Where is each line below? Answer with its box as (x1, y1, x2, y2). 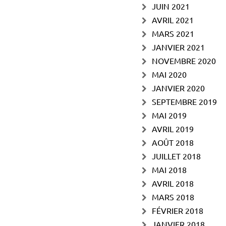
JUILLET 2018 (152, 150, 201, 161)
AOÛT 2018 (152, 137, 194, 147)
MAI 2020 (152, 69, 187, 79)
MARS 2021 (152, 28, 194, 38)
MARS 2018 (152, 191, 194, 202)
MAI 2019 (152, 109, 187, 120)
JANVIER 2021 (152, 41, 205, 52)
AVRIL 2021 (152, 14, 194, 25)
